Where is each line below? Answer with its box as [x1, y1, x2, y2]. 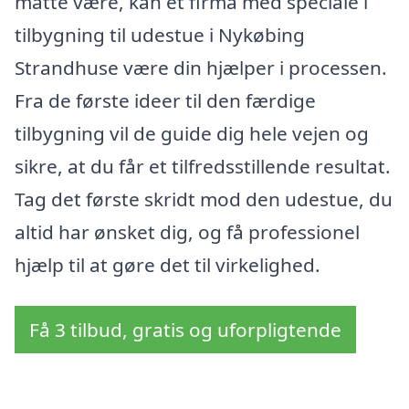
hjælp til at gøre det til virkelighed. [15, 251, 320, 278]
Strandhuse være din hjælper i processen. [15, 54, 387, 80]
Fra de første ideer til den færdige [15, 87, 316, 113]
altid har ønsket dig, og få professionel [15, 218, 360, 245]
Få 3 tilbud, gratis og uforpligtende [29, 317, 341, 343]
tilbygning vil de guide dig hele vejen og [15, 120, 369, 146]
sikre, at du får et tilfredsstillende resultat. [15, 152, 391, 179]
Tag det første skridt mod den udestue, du [15, 185, 393, 212]
